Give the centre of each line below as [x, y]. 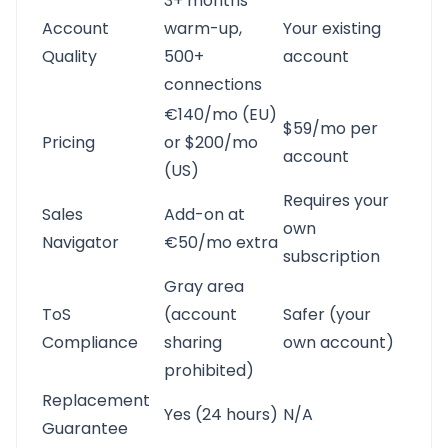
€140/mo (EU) [220, 114]
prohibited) [209, 370]
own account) [338, 342]
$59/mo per [330, 128]
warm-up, [203, 28]
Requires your [336, 200]
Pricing [68, 142]
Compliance [90, 342]
